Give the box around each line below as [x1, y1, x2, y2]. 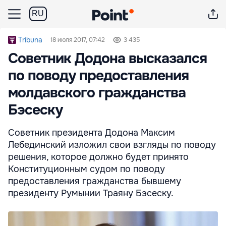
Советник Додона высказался [8, 49, 207, 68]
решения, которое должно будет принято [8, 151, 189, 162]
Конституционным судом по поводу [8, 163, 165, 175]
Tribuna [18, 35, 42, 44]
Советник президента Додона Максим [8, 127, 175, 138]
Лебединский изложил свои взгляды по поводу [8, 139, 216, 150]
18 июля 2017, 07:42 [50, 36, 105, 44]
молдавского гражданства [8, 84, 186, 102]
